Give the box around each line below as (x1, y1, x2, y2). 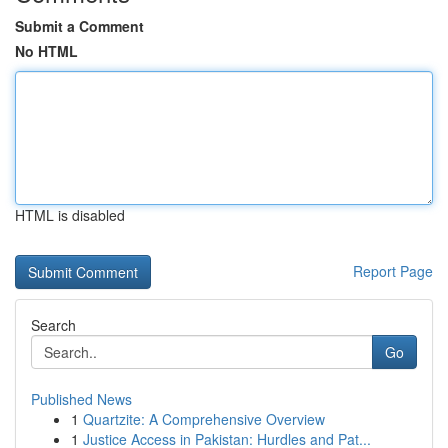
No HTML (15, 41, 78, 61)
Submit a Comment (15, 16, 144, 36)
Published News (31, 389, 132, 409)
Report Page (353, 261, 433, 281)
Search (31, 315, 76, 335)
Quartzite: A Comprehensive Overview (83, 409, 325, 429)
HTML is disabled (15, 205, 125, 225)
